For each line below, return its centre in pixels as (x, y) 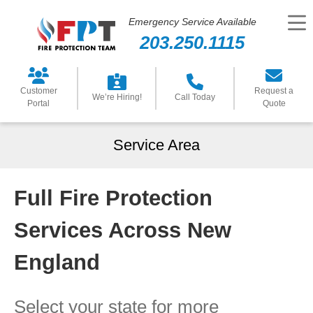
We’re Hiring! (117, 97)
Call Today (195, 97)
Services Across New (123, 230)
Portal (38, 103)
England (57, 262)
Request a (274, 90)
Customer (38, 90)
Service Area (156, 145)
